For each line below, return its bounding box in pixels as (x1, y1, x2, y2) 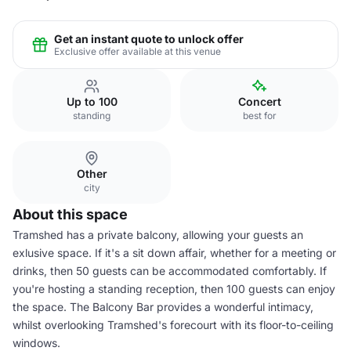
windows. (13, 336, 60, 349)
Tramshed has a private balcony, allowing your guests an (13, 228, 303, 241)
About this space (13, 206, 128, 223)
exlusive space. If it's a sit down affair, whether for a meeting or (13, 246, 336, 259)
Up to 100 (66, 95, 118, 108)
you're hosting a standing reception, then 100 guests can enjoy (13, 282, 335, 295)
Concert (237, 95, 281, 108)
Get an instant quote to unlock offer (54, 31, 244, 45)
